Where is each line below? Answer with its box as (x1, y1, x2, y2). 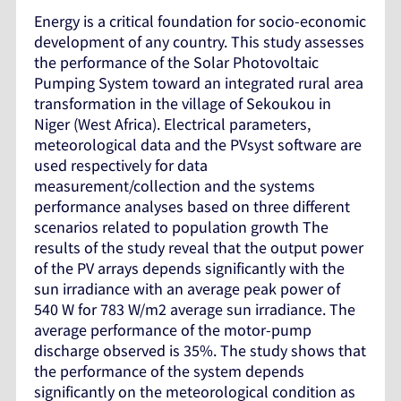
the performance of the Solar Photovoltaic (34, 51, 319, 73)
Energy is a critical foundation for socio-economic (34, 10, 366, 31)
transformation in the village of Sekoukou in (34, 92, 331, 114)
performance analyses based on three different (34, 195, 350, 217)
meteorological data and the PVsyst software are (34, 133, 362, 155)
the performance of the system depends (34, 360, 304, 381)
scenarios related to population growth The (34, 216, 328, 237)
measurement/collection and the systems (34, 175, 315, 196)
